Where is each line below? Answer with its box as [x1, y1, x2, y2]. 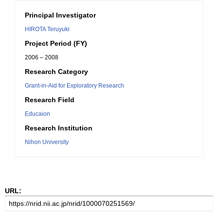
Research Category [25, 68, 88, 75]
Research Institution [25, 124, 92, 132]
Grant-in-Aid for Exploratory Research [25, 82, 124, 89]
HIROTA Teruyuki [25, 26, 70, 33]
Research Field [25, 96, 74, 104]
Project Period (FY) [25, 39, 87, 47]
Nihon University [25, 139, 69, 145]
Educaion [25, 110, 50, 117]
